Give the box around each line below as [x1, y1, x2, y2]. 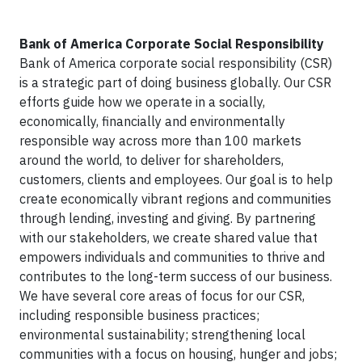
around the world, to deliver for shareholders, [19, 152, 284, 168]
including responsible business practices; [19, 307, 259, 323]
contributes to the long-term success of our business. [19, 268, 332, 284]
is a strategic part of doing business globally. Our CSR [19, 74, 331, 90]
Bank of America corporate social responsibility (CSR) [19, 55, 332, 71]
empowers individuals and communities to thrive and [19, 249, 325, 265]
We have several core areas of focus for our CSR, [19, 288, 305, 304]
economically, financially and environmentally [19, 113, 285, 129]
